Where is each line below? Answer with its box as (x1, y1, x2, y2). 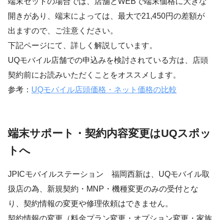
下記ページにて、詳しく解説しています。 (8, 41, 157, 50)
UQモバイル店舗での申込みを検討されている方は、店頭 (8, 55, 208, 64)
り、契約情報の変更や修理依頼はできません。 (8, 199, 173, 208)
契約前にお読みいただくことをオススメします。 (8, 70, 181, 79)
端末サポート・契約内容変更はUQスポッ (8, 127, 211, 139)
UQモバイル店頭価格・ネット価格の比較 (31, 85, 177, 94)
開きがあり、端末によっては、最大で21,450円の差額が (8, 11, 205, 20)
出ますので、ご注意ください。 (8, 26, 118, 35)
